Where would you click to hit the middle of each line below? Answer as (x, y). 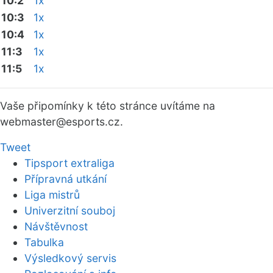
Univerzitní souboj (70, 211)
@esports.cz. (90, 122)
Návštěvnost (56, 226)
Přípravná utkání (66, 179)
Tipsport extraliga (69, 163)
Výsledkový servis (70, 258)
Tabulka (44, 242)
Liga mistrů (52, 195)
